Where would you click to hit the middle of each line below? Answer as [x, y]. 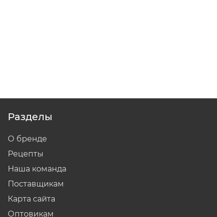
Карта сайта [31, 199]
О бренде [27, 139]
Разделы [30, 117]
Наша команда [37, 169]
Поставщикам [36, 184]
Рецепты [26, 154]
